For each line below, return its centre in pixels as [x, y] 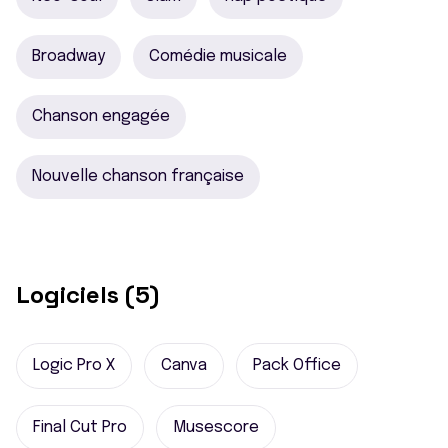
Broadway [68, 56]
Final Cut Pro [80, 427]
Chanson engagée [101, 116]
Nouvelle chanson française [138, 176]
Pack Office [297, 365]
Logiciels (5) [87, 294]
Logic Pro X [74, 365]
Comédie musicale [218, 56]
